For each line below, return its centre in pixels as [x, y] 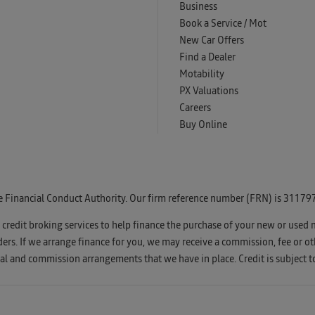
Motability [202, 74]
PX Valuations [209, 91]
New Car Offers [212, 40]
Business [198, 7]
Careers [195, 108]
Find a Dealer [207, 57]
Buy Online [203, 125]
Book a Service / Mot [223, 24]
